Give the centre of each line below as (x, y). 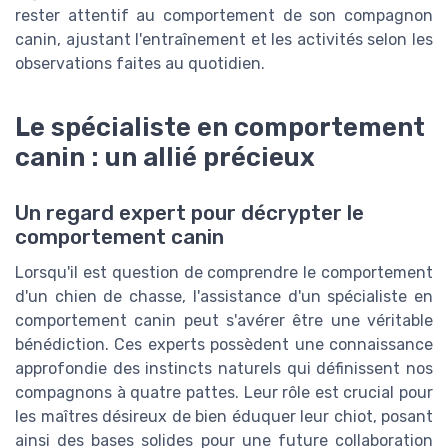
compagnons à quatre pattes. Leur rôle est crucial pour (224, 392)
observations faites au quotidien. (140, 63)
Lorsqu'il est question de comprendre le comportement (224, 272)
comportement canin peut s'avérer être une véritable (224, 320)
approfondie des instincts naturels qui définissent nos (224, 368)
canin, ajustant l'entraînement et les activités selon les (224, 39)
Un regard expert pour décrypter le (189, 212)
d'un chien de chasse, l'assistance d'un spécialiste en (224, 296)
